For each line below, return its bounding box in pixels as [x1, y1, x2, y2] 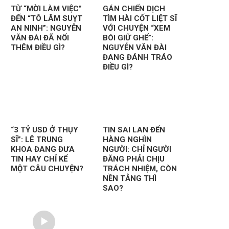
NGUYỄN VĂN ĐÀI [102, 43, 167, 53]
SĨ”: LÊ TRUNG [10, 134, 63, 144]
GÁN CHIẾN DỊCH [102, 4, 165, 14]
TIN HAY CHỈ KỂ [10, 154, 67, 164]
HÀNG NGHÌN [102, 134, 152, 144]
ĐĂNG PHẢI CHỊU [102, 154, 165, 164]
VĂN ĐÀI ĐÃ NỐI [10, 33, 69, 43]
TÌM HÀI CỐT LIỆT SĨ [102, 14, 177, 24]
